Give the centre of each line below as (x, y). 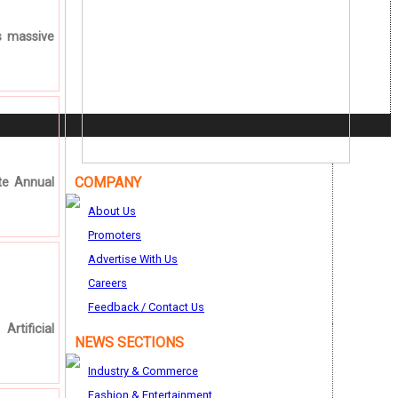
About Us (112, 211)
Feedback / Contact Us (146, 307)
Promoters (115, 235)
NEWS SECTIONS (129, 342)
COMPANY (108, 183)
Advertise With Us (133, 259)
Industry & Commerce (143, 371)
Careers (107, 283)
